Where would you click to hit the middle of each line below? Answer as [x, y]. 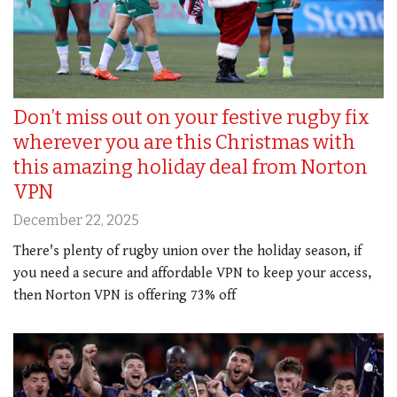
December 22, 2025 [76, 221]
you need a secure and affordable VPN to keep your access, [192, 274]
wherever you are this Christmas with [184, 143]
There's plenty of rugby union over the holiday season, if [187, 252]
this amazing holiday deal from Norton [191, 167]
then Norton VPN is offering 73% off [125, 296]
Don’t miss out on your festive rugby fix [191, 118]
